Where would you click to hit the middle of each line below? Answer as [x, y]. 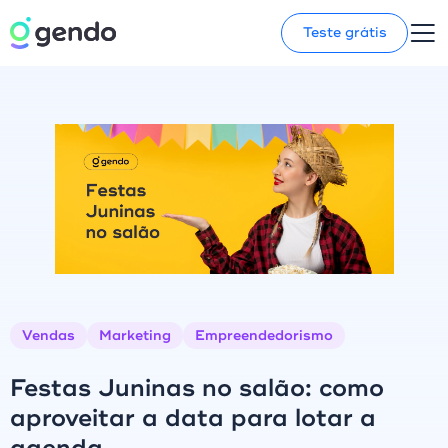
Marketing [135, 335]
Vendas [48, 335]
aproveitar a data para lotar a [193, 418]
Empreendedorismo [264, 335]
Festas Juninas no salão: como [197, 388]
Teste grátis [344, 32]
